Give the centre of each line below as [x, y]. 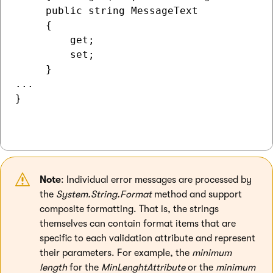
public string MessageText [107, 11]
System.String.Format [104, 194]
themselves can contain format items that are [138, 224]
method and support [197, 194]
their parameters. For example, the [116, 253]
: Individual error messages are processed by [156, 180]
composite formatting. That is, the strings [129, 209]
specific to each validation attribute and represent [147, 238]
